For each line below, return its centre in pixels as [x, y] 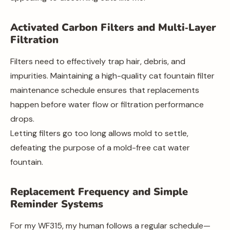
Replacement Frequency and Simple [99, 192]
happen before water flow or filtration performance [107, 104]
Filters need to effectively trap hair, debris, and [98, 61]
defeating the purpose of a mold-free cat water [100, 148]
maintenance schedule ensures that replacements [105, 90]
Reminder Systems [57, 204]
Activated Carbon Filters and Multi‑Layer [113, 27]
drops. [22, 119]
